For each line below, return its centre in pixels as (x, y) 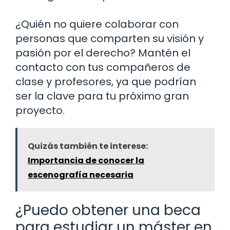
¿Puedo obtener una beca (108, 210)
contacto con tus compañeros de (103, 67)
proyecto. (40, 110)
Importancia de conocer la (86, 160)
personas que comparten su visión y (110, 38)
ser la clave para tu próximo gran (102, 96)
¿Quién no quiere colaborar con (97, 24)
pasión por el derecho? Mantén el (103, 53)
